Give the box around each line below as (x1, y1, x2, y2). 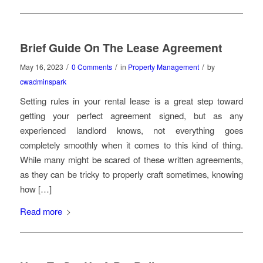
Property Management (127, 62, 199, 72)
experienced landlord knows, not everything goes (19, 124, 244, 137)
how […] (19, 183, 52, 195)
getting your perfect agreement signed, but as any (19, 109, 244, 122)
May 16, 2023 (19, 62, 63, 72)
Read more (19, 204, 62, 217)
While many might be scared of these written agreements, (19, 153, 244, 166)
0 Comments (71, 62, 112, 72)
